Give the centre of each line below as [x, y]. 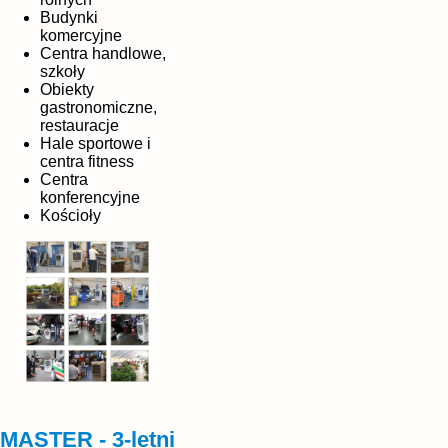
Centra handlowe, [103, 53]
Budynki [69, 17]
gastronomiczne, [98, 107]
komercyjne [81, 35]
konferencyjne [90, 197]
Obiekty [67, 89]
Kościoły [70, 215]
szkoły [62, 71]
